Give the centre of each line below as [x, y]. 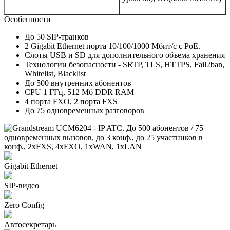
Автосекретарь [30, 224]
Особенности [27, 19]
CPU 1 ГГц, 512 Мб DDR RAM [79, 92]
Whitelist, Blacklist [55, 73]
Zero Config [24, 205]
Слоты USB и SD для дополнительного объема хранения [125, 55]
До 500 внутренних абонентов [78, 83]
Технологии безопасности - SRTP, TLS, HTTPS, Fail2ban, [124, 64]
